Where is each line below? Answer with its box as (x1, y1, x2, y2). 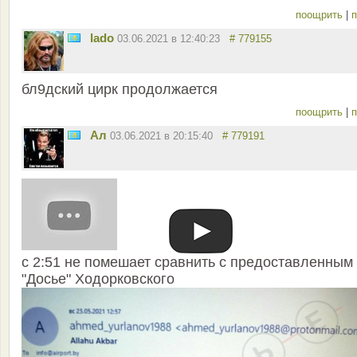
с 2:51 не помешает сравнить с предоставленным (22, 254, 353, 271)
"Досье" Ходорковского (22, 271, 175, 288)
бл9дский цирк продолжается (22, 81, 218, 98)
